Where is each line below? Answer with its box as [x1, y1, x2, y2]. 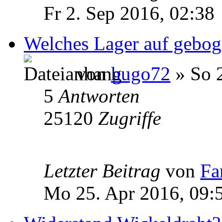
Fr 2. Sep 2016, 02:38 [44, 2, 215, 24]
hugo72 [111, 62, 170, 84]
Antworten [58, 85, 140, 107]
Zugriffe [98, 107, 161, 129]
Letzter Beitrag [44, 160, 166, 181]
